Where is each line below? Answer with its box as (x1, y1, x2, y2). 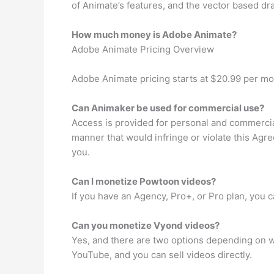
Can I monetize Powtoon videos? (72, 175, 216, 187)
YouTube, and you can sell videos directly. (72, 248, 252, 261)
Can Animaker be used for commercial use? (72, 102, 264, 114)
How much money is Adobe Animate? (72, 28, 237, 40)
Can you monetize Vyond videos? (72, 219, 220, 231)
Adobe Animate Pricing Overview (72, 43, 214, 55)
